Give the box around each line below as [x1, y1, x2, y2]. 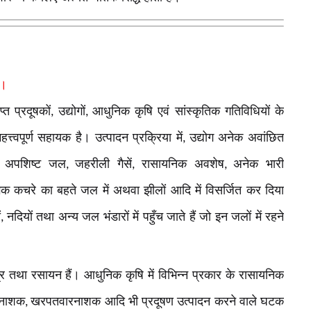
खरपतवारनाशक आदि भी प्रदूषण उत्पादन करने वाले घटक [31, 294, 285, 309]
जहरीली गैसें [75, 156, 133, 171]
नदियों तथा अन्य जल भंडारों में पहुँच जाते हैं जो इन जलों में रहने [6, 209, 284, 224]
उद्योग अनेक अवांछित [189, 130, 285, 144]
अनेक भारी [233, 156, 285, 171]
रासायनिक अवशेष [141, 156, 224, 171]
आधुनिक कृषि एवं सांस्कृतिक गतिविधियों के [92, 103, 285, 118]
